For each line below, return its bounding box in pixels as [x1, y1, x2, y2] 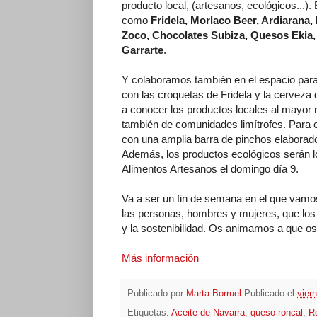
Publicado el [244, 289, 297, 299]
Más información [122, 251, 199, 264]
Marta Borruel [186, 289, 241, 299]
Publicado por [127, 289, 186, 299]
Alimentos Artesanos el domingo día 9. [122, 162, 299, 175]
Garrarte [122, 43, 163, 56]
